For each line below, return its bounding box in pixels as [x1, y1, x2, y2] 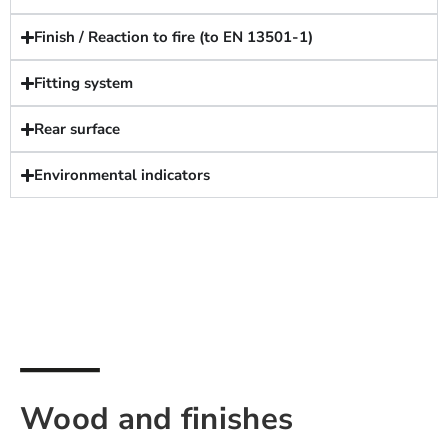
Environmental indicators [34, 165, 211, 186]
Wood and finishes [20, 397, 294, 440]
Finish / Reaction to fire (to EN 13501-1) [34, 27, 314, 48]
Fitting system [34, 73, 134, 94]
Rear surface [34, 119, 121, 140]
